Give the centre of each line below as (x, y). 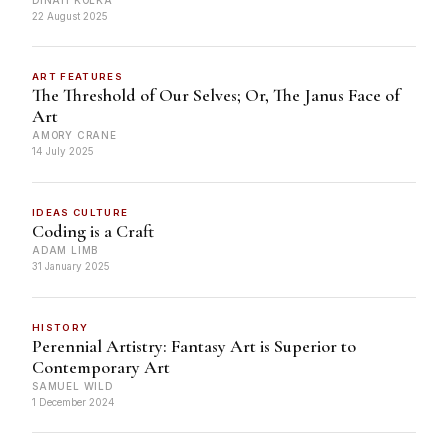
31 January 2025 (71, 266)
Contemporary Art (101, 366)
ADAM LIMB (65, 250)
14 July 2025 (63, 151)
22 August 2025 (70, 15)
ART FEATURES (78, 77)
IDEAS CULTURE (80, 213)
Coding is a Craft (93, 231)
